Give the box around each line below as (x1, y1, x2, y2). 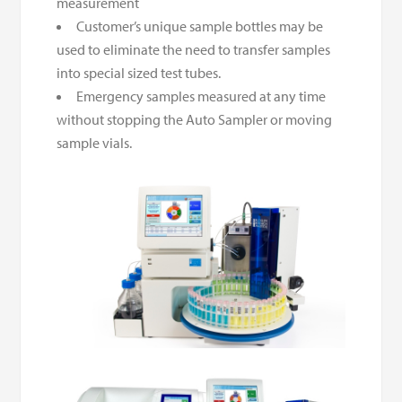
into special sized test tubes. (57, 63, 222, 82)
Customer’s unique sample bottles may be (76, 16, 324, 35)
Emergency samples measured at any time (76, 86, 327, 105)
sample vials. (57, 133, 133, 152)
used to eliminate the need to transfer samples (57, 39, 331, 58)
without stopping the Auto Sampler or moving (57, 109, 333, 128)
